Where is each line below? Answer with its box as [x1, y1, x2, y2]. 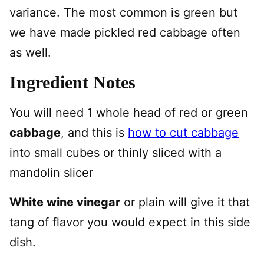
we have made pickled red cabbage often [9, 25, 240, 39]
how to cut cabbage [128, 125, 239, 140]
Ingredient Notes [9, 72, 136, 92]
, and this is [61, 125, 128, 140]
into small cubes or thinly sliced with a [9, 145, 222, 160]
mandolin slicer [9, 165, 93, 180]
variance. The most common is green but [9, 5, 237, 19]
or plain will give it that [120, 194, 250, 209]
